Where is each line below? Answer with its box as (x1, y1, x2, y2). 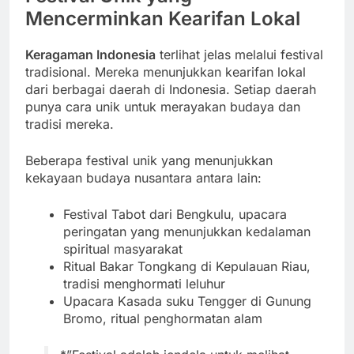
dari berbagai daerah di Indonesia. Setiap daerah (25, 81, 316, 97)
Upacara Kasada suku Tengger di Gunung (63, 293, 311, 309)
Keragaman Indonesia (25, 47, 156, 62)
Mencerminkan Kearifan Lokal (25, 7, 300, 31)
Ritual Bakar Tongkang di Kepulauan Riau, (63, 258, 311, 274)
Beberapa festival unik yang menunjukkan (25, 153, 273, 168)
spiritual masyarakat (63, 241, 183, 257)
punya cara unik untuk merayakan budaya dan (25, 99, 300, 115)
